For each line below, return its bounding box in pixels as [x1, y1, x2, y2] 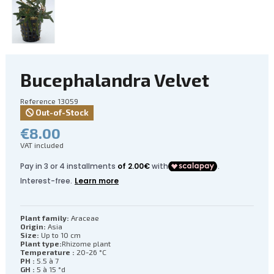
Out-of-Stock [33, 108, 89, 118]
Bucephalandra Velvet [20, 68, 209, 91]
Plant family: [20, 213, 69, 223]
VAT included [20, 141, 64, 150]
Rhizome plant [62, 239, 111, 248]
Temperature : [20, 248, 75, 257]
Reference [20, 96, 56, 105]
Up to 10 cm [39, 231, 81, 240]
